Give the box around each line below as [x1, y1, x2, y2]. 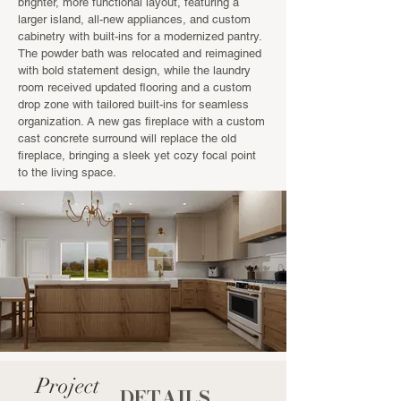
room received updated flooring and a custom [18, 81, 252, 94]
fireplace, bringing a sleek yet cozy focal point [18, 149, 256, 162]
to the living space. [18, 166, 120, 179]
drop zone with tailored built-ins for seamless [18, 98, 249, 111]
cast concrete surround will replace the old [18, 132, 236, 145]
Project [36, 372, 105, 399]
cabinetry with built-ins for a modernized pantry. [18, 30, 261, 43]
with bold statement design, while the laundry [18, 64, 251, 77]
